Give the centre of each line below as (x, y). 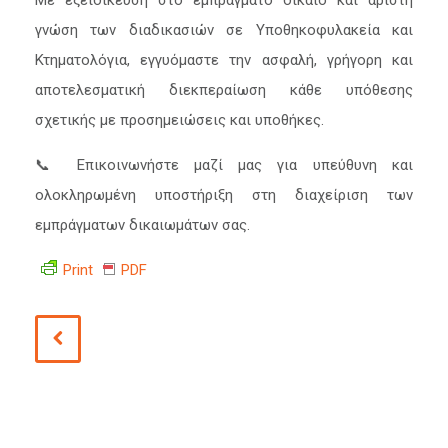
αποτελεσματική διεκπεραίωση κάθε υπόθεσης (224, 90)
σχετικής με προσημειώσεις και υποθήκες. (179, 120)
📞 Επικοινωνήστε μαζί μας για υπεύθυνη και (224, 165)
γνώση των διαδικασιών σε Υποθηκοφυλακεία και (224, 30)
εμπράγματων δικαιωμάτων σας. (142, 225)
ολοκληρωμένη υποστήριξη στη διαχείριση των (224, 195)
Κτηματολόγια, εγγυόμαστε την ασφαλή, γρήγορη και (224, 60)
